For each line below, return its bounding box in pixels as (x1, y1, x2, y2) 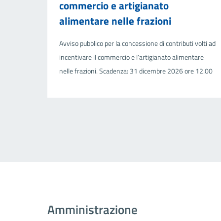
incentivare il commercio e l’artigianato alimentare (59, 51, 204, 63)
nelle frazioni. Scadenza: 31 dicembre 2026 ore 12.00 (59, 65, 213, 76)
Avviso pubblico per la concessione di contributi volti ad (59, 37, 216, 49)
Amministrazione (47, 200, 138, 219)
